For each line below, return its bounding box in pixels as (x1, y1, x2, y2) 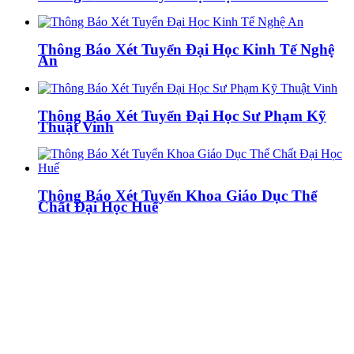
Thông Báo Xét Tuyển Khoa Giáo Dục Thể (38, 186, 317, 204)
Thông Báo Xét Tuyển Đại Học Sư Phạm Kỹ (38, 107, 326, 124)
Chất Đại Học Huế (38, 198, 158, 215)
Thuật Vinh (38, 118, 114, 135)
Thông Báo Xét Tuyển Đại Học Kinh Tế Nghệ (38, 41, 334, 58)
